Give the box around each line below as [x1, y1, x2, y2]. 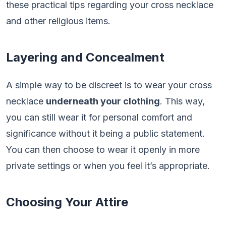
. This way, [160, 96, 205, 106]
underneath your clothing [46, 96, 160, 106]
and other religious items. [6, 16, 110, 26]
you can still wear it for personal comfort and [6, 112, 192, 123]
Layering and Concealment [6, 50, 164, 65]
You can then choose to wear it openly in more [6, 144, 200, 155]
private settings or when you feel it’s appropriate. [6, 160, 210, 171]
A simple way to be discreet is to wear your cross [6, 80, 212, 90]
